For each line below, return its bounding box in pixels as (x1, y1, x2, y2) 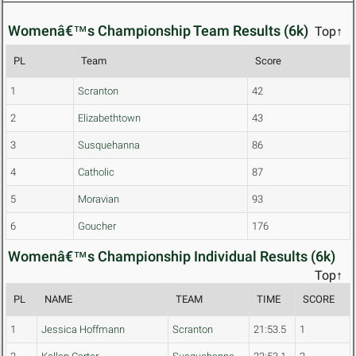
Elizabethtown (78, 112, 141, 125)
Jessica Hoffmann (41, 323, 125, 336)
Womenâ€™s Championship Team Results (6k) (8, 22, 308, 40)
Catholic (78, 166, 114, 179)
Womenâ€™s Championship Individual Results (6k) (8, 248, 335, 265)
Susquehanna (78, 139, 140, 152)
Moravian (78, 193, 119, 206)
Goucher (78, 220, 116, 233)
